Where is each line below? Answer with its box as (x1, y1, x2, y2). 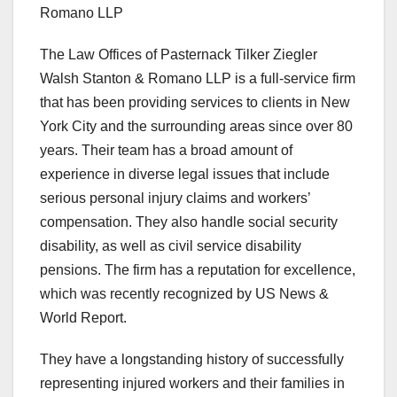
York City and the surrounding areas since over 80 (40, 119, 353, 135)
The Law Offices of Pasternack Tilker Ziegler (40, 47, 317, 63)
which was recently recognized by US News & (40, 286, 329, 302)
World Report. (40, 310, 127, 326)
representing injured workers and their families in (40, 376, 345, 392)
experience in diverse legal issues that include (40, 167, 330, 183)
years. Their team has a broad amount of (40, 143, 292, 159)
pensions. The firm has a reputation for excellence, (40, 262, 355, 278)
